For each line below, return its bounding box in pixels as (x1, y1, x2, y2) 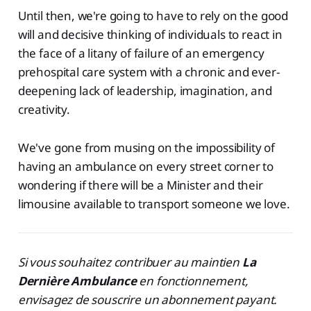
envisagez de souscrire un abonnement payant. (17, 291, 278, 308)
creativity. (17, 101, 70, 117)
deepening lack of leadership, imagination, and (17, 82, 272, 99)
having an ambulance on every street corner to (17, 158, 274, 174)
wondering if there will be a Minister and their (17, 176, 263, 193)
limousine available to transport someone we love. (17, 195, 290, 212)
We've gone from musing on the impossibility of (17, 139, 275, 155)
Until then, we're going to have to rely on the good (17, 7, 289, 24)
